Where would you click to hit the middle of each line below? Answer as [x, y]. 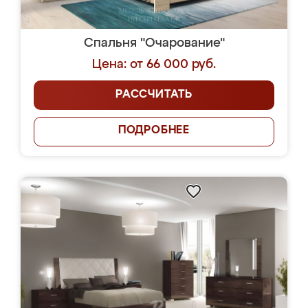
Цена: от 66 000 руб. [154, 65]
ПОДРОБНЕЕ [154, 131]
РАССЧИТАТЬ [154, 95]
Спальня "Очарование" [154, 43]
